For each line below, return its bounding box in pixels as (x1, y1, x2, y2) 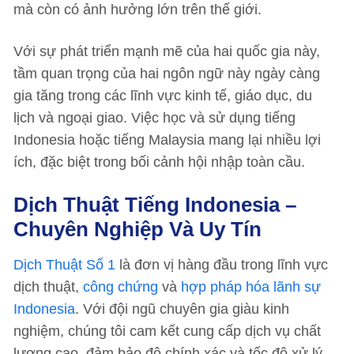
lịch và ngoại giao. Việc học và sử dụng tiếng (13, 110, 296, 126)
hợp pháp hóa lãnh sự (181, 279, 321, 295)
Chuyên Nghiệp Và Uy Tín (13, 217, 262, 241)
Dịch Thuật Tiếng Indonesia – (13, 193, 296, 217)
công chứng (83, 279, 158, 295)
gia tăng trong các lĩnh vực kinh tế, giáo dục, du (13, 88, 312, 104)
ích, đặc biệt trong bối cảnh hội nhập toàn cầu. (13, 154, 305, 170)
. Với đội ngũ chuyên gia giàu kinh (75, 301, 289, 317)
